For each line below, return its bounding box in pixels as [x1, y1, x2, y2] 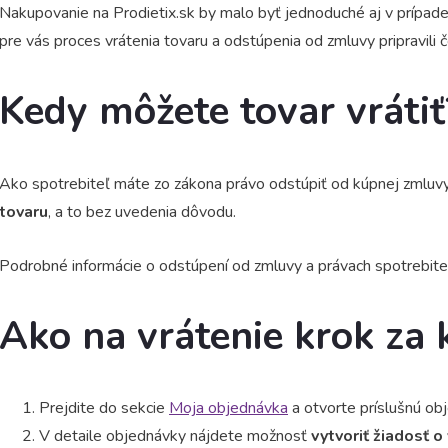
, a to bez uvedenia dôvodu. [48, 200, 236, 223]
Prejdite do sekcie [39, 397, 169, 420]
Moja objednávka [169, 397, 288, 420]
